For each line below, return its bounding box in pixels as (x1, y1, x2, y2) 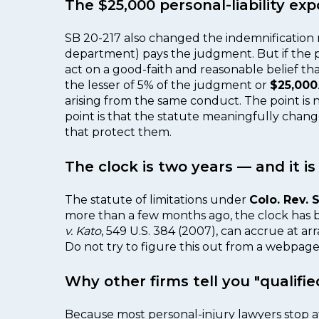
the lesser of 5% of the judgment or (65, 78, 270, 93)
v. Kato (65, 224, 101, 239)
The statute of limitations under (65, 193, 249, 207)
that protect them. (65, 125, 172, 140)
